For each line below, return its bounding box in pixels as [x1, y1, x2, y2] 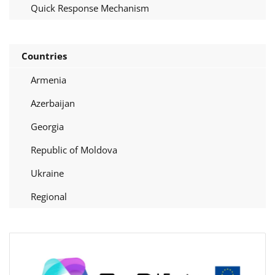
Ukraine [31, 166, 64, 179]
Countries [21, 49, 67, 62]
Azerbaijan [31, 96, 75, 109]
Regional [31, 190, 67, 203]
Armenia [31, 73, 66, 86]
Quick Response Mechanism [31, 1, 149, 14]
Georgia [31, 120, 64, 133]
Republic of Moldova [31, 143, 117, 156]
